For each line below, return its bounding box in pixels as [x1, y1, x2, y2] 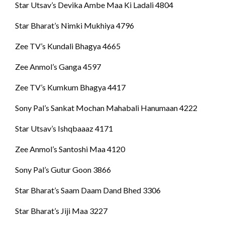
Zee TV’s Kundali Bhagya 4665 [15, 41, 121, 51]
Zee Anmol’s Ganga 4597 [15, 62, 101, 72]
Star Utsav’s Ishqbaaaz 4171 [15, 124, 113, 134]
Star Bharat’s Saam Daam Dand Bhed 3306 [15, 185, 161, 195]
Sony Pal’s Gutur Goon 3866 [15, 165, 111, 175]
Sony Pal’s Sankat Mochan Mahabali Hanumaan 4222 [15, 103, 197, 113]
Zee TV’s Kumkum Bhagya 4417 [15, 82, 126, 92]
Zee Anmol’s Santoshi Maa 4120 [15, 144, 125, 154]
